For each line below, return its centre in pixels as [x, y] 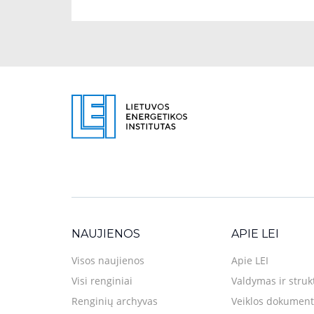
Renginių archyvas [115, 301]
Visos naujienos [108, 261]
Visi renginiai [102, 281]
